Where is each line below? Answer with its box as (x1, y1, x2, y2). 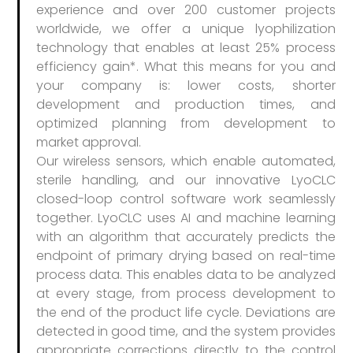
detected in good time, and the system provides (35, 322, 336, 341)
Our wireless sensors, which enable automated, (35, 152, 336, 171)
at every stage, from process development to (35, 284, 336, 303)
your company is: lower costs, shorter (35, 76, 336, 95)
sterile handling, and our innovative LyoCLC (35, 171, 336, 190)
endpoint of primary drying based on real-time (35, 247, 336, 266)
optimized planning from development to (35, 114, 336, 133)
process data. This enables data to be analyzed (35, 266, 336, 284)
